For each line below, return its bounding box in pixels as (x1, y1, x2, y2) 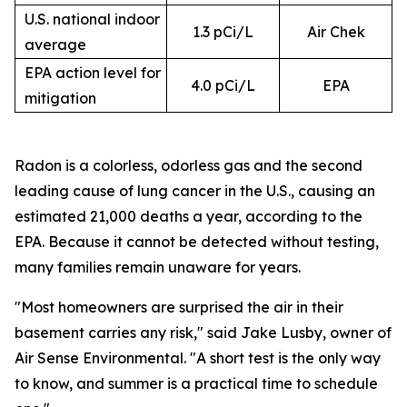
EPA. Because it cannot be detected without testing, (15, 233, 379, 251)
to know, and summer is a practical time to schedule (15, 374, 378, 392)
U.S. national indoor (25, 10, 160, 28)
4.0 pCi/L (191, 76, 255, 94)
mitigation (25, 89, 96, 107)
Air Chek (306, 23, 365, 41)
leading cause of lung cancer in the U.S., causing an (15, 182, 375, 200)
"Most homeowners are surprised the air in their (15, 298, 343, 316)
